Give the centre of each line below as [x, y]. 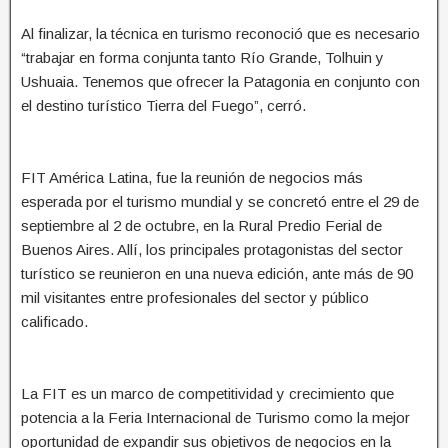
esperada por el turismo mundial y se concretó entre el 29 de [220, 201]
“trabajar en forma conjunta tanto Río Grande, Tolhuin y [202, 57]
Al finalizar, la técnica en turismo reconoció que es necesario [220, 33]
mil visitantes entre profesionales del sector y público [195, 297]
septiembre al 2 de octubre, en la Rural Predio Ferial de [201, 225]
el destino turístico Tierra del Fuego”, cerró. [163, 105]
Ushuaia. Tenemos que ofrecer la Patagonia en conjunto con [220, 81]
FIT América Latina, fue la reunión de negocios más [192, 177]
